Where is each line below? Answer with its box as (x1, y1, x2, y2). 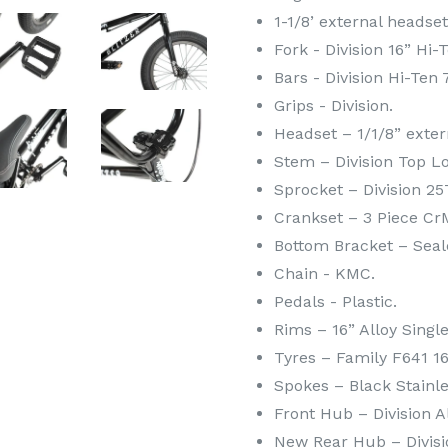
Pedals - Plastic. (274, 291, 397, 311)
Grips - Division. (274, 95, 393, 115)
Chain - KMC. (274, 263, 375, 283)
